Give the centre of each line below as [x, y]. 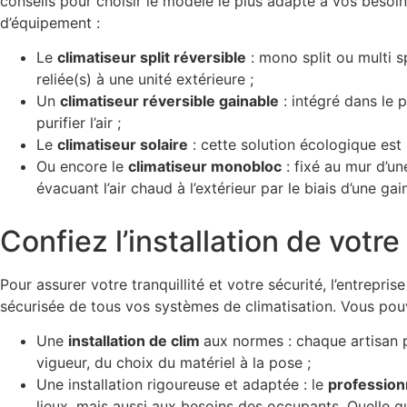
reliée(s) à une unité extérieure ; [145, 79]
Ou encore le [82, 166]
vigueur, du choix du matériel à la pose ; [174, 363]
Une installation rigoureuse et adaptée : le [182, 385]
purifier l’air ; [79, 122]
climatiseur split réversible [152, 57]
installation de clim [136, 341]
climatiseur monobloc [205, 166]
